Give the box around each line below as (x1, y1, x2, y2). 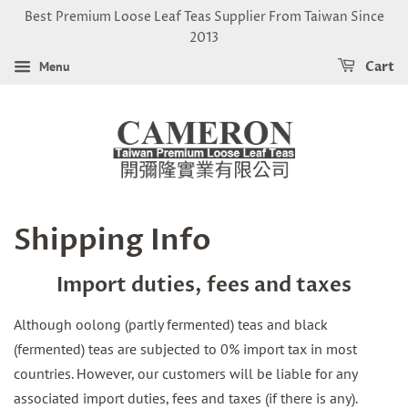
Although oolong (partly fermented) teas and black (14, 315, 328, 333)
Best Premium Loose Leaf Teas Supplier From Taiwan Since (24, 8, 384, 25)
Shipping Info (14, 220, 211, 260)
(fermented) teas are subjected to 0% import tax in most (14, 340, 357, 358)
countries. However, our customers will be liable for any (14, 364, 357, 382)
